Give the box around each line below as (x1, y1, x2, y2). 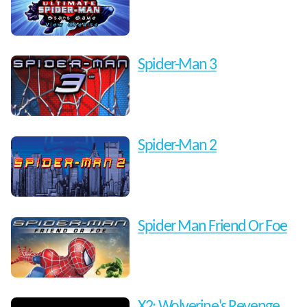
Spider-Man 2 (138, 138, 217, 155)
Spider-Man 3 (138, 57, 217, 74)
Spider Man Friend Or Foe (138, 218, 287, 235)
